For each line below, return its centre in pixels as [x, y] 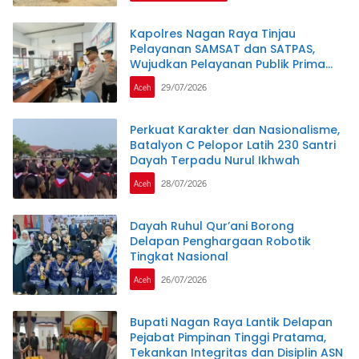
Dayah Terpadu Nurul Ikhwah [215, 161]
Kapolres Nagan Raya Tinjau [213, 34]
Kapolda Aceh [171, 95]
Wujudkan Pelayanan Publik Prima [228, 65]
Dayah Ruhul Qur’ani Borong [212, 226]
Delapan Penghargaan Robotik [220, 242]
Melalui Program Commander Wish [232, 80]
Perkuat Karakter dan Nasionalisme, [235, 130]
